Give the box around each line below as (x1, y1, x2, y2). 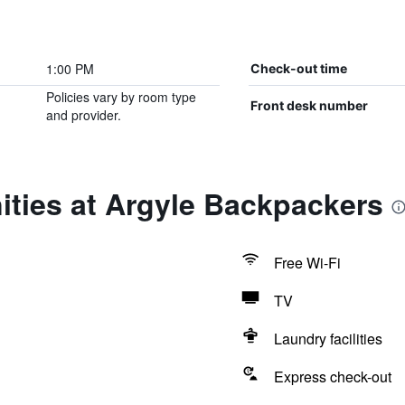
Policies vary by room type (45, 88, 196, 106)
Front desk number (250, 98, 368, 113)
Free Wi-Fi (273, 252, 341, 273)
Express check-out (273, 366, 391, 387)
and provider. (45, 106, 121, 124)
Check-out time (250, 61, 347, 76)
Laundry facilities (273, 328, 382, 349)
